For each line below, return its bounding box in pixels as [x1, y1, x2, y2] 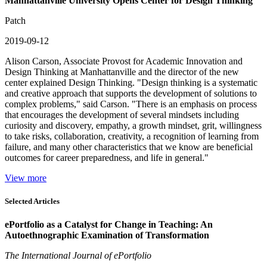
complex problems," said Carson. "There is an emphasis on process [5, 99, 257, 110]
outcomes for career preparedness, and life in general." [5, 153, 209, 163]
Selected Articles [5, 197, 60, 206]
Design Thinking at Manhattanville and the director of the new [5, 67, 239, 77]
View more [5, 173, 46, 184]
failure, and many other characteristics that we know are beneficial [5, 142, 253, 153]
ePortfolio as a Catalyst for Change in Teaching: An [5, 219, 213, 230]
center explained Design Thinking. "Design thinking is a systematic [5, 77, 257, 88]
